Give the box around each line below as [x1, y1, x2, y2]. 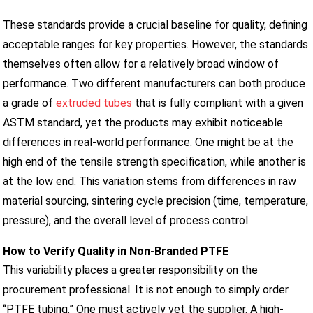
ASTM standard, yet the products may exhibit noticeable [3, 115, 284, 129]
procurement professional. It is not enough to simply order [3, 282, 289, 296]
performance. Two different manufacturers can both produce [3, 76, 306, 90]
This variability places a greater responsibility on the [3, 263, 259, 277]
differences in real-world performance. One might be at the [3, 135, 294, 149]
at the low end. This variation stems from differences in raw [3, 174, 297, 188]
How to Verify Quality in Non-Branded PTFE [3, 244, 229, 258]
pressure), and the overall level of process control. [3, 213, 251, 227]
